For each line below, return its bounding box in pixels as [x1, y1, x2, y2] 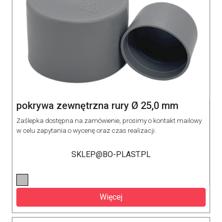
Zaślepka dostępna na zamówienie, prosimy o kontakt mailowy [16, 116, 202, 124]
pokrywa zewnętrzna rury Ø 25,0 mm [16, 99, 178, 111]
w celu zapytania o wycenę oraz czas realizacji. [16, 126, 156, 134]
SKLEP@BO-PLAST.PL [71, 149, 151, 159]
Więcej [100, 192, 122, 202]
